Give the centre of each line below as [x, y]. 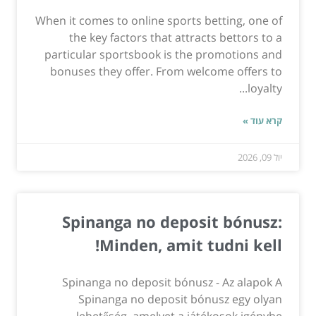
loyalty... [265, 89]
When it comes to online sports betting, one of [159, 21]
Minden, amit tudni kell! [191, 245]
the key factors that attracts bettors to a [176, 38]
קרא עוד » [262, 121]
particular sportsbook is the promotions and [163, 55]
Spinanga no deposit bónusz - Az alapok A [172, 282]
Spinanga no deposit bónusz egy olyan [180, 299]
